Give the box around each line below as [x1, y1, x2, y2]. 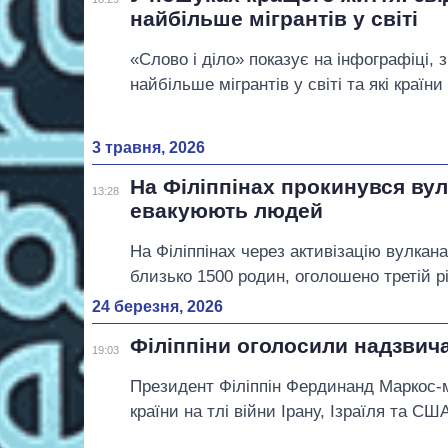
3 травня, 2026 [92, 138, 205, 156]
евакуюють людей [130, 198, 324, 222]
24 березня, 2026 [92, 297, 223, 315]
